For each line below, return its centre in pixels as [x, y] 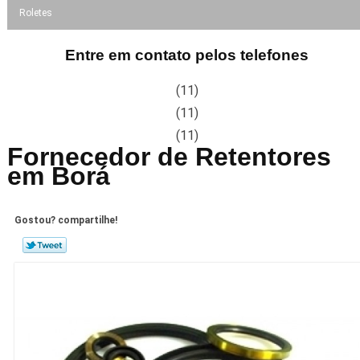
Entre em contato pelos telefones [187, 55]
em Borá [58, 176]
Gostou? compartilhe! [65, 221]
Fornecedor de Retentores [169, 156]
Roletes [35, 12]
